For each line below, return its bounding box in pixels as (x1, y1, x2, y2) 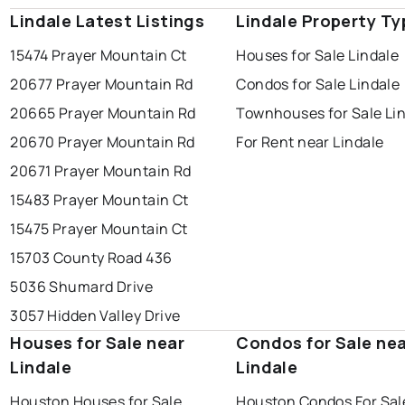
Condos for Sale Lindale (236, 73, 400, 94)
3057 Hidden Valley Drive (10, 305, 181, 325)
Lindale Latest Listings (10, 9, 205, 32)
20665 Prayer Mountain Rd (10, 102, 196, 123)
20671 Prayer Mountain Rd (10, 160, 192, 181)
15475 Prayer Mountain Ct (10, 218, 188, 239)
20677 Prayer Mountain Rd (10, 73, 193, 94)
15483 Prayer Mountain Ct (10, 189, 189, 210)
